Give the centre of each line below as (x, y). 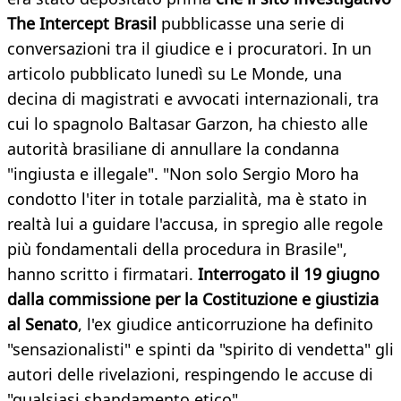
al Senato (43, 324)
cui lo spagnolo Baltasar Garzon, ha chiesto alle (188, 124)
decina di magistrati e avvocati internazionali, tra (193, 99)
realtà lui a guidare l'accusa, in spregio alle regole (195, 224)
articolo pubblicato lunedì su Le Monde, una (175, 74)
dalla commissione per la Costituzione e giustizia (193, 299)
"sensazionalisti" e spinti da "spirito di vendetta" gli (200, 350)
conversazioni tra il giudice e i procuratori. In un (189, 49)
